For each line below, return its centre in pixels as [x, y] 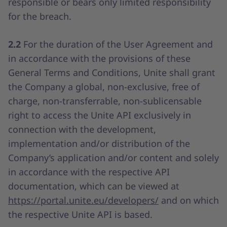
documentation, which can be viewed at [94, 186]
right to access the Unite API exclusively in [100, 115]
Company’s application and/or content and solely [113, 158]
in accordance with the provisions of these [99, 58]
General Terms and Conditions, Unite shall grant [112, 72]
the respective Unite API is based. [80, 214]
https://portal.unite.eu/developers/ [83, 200]
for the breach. [40, 16]
